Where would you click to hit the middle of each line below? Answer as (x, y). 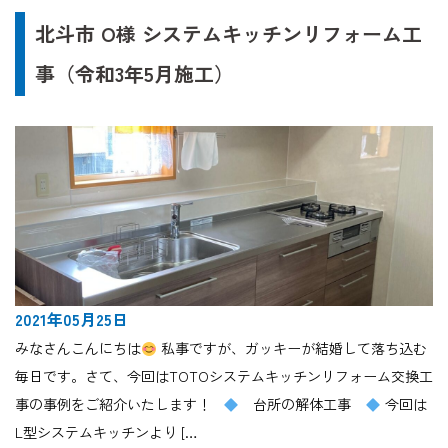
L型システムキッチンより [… (106, 432)
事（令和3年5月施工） (134, 74)
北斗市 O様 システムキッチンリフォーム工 (228, 34)
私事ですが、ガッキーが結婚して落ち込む (291, 348)
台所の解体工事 (301, 404)
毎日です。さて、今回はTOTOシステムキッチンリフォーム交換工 (224, 376)
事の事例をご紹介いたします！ (119, 404)
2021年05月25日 (71, 319)
